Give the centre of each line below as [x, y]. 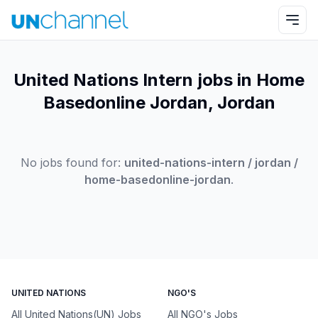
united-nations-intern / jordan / [211, 163]
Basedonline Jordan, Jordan [159, 103]
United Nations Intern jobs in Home [159, 80]
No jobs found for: [70, 163]
